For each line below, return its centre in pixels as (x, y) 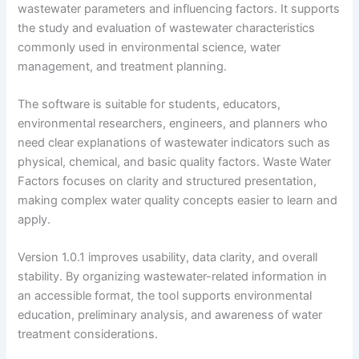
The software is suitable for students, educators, (149, 105)
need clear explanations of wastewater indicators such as (174, 143)
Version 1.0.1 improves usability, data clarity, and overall (168, 258)
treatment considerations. (88, 335)
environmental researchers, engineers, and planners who (173, 124)
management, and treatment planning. (123, 66)
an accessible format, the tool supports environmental (165, 296)
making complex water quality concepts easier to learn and (178, 201)
